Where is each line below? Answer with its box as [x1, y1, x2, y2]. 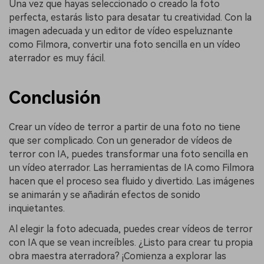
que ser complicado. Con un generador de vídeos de [9, 134, 232, 146]
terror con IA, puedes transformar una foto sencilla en [9, 148, 248, 160]
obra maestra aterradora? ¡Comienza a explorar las [9, 250, 226, 262]
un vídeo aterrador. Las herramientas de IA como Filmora [9, 161, 254, 173]
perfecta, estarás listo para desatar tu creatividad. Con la [9, 12, 252, 24]
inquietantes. [9, 202, 65, 214]
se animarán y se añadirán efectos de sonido [9, 189, 200, 200]
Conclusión [9, 87, 101, 108]
